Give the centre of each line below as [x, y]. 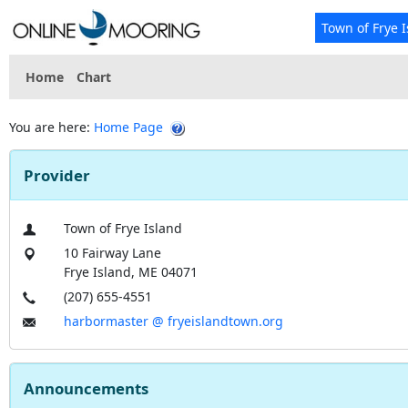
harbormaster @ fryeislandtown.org [174, 321]
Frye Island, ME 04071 [131, 272]
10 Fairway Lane [113, 253]
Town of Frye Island [123, 228]
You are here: [51, 127]
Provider [57, 175]
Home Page [128, 127]
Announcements [86, 388]
